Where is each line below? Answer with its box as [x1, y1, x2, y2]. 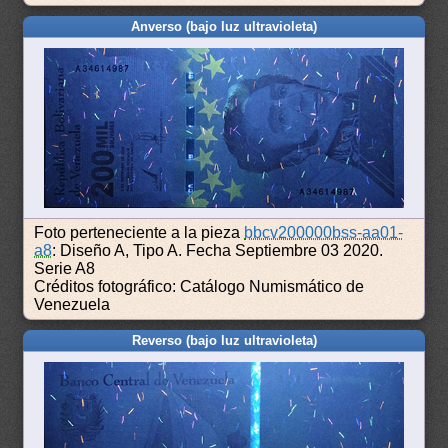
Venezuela [34, 296, 111, 314]
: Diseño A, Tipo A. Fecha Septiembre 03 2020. [52, 242, 384, 260]
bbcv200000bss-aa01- [244, 224, 404, 242]
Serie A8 [34, 260, 96, 278]
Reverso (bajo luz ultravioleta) [131, 333, 317, 349]
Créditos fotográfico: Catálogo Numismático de [34, 278, 365, 296]
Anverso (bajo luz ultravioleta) [131, 18, 317, 34]
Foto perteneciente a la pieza [34, 224, 245, 242]
